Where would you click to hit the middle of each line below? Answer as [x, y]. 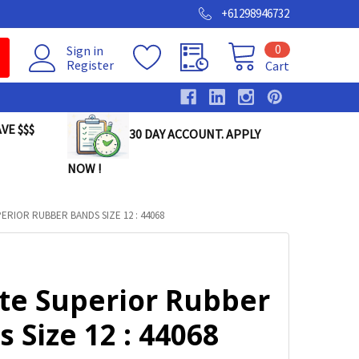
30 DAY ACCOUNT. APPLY [194, 134]
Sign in [85, 50]
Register [90, 65]
